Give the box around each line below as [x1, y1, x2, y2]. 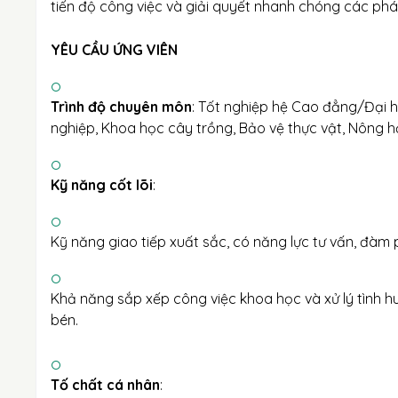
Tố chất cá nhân [51, 376, 160, 394]
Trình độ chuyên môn [51, 98, 192, 115]
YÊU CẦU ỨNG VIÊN [51, 41, 178, 59]
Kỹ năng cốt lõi [51, 176, 153, 194]
